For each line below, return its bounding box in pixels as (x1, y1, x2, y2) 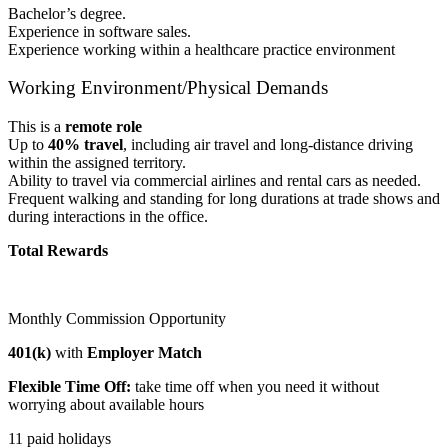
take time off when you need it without (131, 378, 379, 396)
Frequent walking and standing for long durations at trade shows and (8, 190, 440, 208)
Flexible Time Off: (8, 378, 131, 396)
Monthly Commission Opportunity (8, 310, 226, 328)
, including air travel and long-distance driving (123, 136, 413, 154)
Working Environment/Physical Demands (8, 77, 328, 99)
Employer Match (87, 344, 202, 362)
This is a (8, 118, 65, 136)
